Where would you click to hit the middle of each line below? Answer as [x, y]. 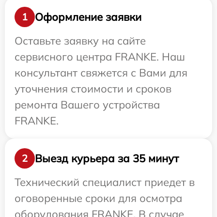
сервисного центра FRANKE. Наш [100, 57]
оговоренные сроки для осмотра [98, 198]
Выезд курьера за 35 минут [107, 158]
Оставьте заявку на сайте [80, 41]
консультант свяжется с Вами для [101, 73]
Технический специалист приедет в [105, 182]
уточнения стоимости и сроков [93, 89]
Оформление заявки [88, 17]
